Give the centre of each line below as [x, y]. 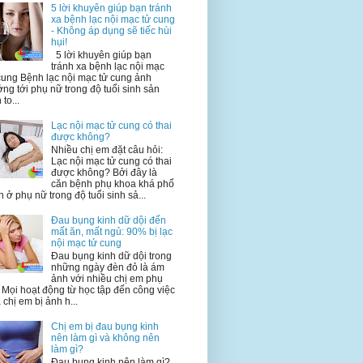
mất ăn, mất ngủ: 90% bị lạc [111, 231]
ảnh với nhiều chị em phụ [107, 279]
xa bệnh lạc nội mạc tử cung [113, 19]
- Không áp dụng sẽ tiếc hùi [111, 30]
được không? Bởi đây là [104, 173]
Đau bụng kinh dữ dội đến [108, 220]
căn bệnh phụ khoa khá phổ [112, 184]
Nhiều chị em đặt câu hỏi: [107, 150]
